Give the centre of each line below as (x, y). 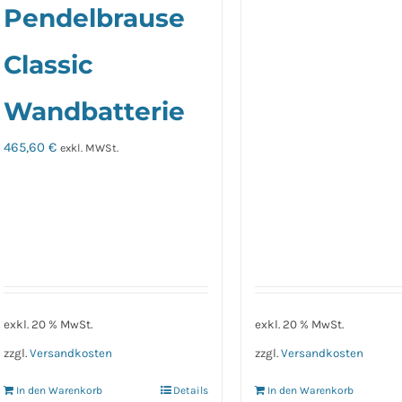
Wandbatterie (95, 112)
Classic (49, 65)
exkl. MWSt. (90, 149)
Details (191, 390)
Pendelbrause (95, 18)
